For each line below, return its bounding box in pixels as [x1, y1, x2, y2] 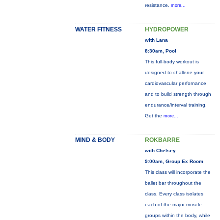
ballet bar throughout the [144, 180, 201, 186]
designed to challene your [144, 70, 204, 75]
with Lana [144, 37, 168, 43]
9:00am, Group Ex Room [144, 159, 203, 164]
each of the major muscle [144, 202, 202, 207]
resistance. [144, 2, 171, 8]
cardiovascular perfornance [144, 81, 206, 86]
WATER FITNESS [75, 26, 122, 33]
